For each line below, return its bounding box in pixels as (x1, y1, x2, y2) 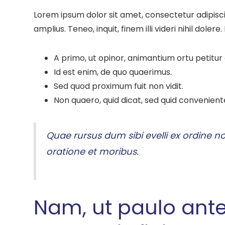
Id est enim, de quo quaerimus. (54, 66, 172, 78)
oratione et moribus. (46, 145, 139, 158)
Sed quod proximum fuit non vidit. (54, 80, 184, 92)
